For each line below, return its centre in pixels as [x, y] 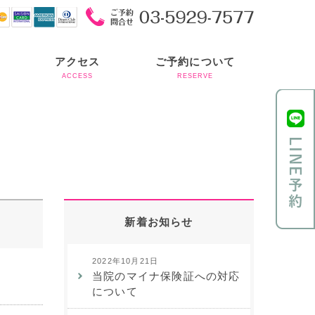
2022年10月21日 [126, 261]
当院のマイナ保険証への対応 [166, 276]
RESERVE [195, 76]
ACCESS [78, 76]
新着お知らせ [159, 222]
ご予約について [195, 62]
